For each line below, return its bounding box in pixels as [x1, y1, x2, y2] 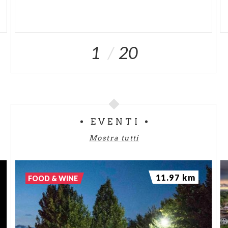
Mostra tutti [89, 133, 139, 142]
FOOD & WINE [28, 174, 78, 183]
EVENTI [91, 116, 140, 127]
